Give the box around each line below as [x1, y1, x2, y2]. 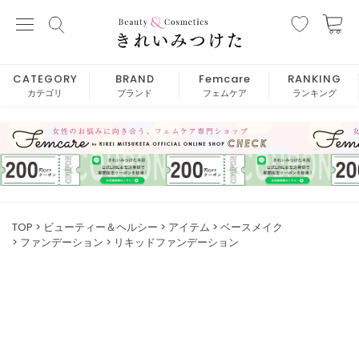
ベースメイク [220, 220, 283, 235]
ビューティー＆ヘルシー [43, 220, 158, 235]
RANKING [287, 71, 341, 87]
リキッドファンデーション [114, 235, 239, 250]
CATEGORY [12, 71, 78, 87]
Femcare [198, 71, 251, 87]
